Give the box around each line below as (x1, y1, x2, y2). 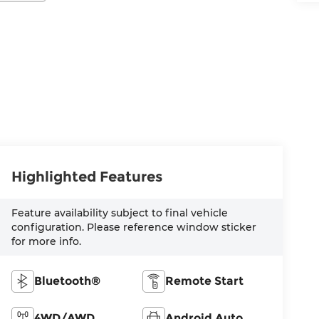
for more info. (11, 235, 82, 249)
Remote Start (165, 274, 244, 288)
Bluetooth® (34, 274, 101, 288)
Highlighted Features (11, 168, 163, 186)
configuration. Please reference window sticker (11, 221, 257, 234)
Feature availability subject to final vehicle (11, 206, 229, 220)
